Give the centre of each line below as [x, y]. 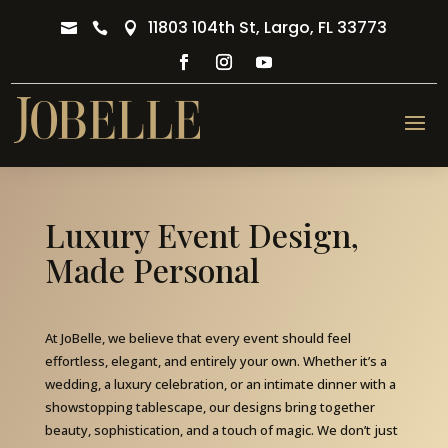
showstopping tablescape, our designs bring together [209, 407]
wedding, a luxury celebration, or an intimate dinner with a [220, 384]
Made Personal [152, 269]
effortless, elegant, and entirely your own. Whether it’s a [215, 361]
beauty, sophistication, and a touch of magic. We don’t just [221, 430]
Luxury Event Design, [201, 234]
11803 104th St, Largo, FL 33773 [267, 27]
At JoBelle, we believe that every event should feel [197, 338]
